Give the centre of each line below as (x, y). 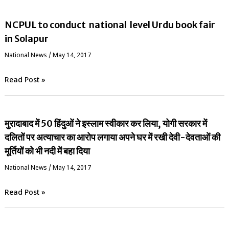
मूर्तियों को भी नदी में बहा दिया (47, 151)
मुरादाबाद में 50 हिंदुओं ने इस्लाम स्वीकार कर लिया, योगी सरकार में (106, 123)
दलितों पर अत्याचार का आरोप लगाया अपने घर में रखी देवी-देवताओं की (112, 137)
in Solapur (26, 39)
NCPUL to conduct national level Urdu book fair (110, 25)
